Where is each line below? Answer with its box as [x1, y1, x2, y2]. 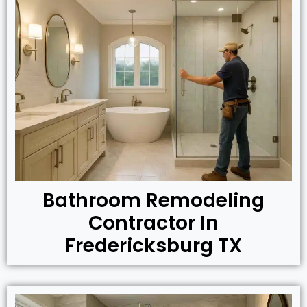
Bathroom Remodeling [42, 186, 265, 214]
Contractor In [88, 209, 219, 236]
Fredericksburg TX [65, 232, 242, 259]
